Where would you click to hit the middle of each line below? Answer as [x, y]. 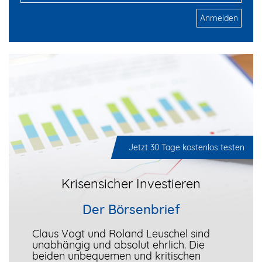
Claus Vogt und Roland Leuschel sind [121, 234]
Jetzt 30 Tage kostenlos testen [187, 148]
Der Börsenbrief [131, 210]
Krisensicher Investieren [131, 184]
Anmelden [219, 18]
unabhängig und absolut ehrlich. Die [118, 245]
